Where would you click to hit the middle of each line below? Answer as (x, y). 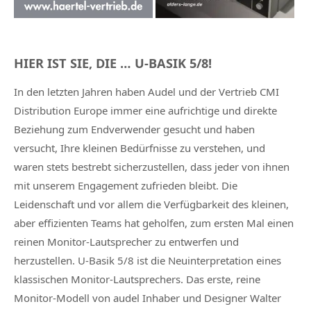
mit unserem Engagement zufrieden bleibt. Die (126, 185)
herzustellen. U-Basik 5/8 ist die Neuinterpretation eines (148, 260)
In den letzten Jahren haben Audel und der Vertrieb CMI (146, 91)
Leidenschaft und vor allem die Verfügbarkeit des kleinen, (151, 204)
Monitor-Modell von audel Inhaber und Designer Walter (148, 297)
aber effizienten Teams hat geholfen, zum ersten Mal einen (154, 222)
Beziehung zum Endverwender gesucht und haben (134, 129)
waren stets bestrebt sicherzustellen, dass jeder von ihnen (152, 166)
